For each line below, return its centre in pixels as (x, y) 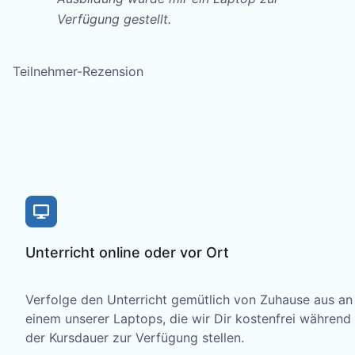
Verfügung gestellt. (114, 19)
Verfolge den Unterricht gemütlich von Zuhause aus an (189, 299)
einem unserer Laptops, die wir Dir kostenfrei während (188, 318)
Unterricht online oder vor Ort (127, 252)
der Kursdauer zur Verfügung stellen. (135, 337)
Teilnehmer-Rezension (78, 71)
